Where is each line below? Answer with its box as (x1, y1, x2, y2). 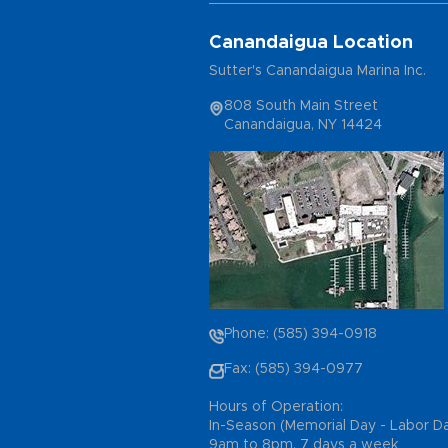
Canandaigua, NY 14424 (224, 117, 382, 132)
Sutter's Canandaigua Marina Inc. (209, 63, 426, 78)
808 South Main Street (224, 98, 378, 113)
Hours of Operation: (209, 399, 343, 414)
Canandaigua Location (209, 33, 413, 52)
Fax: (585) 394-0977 (224, 361, 363, 376)
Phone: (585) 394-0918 (224, 326, 377, 341)
